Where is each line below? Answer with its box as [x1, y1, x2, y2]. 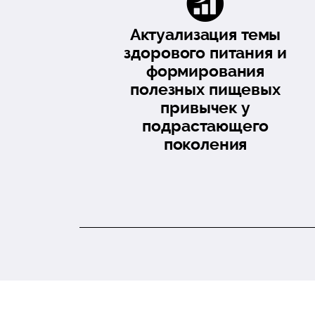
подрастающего [142, 116, 269, 135]
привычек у [160, 98, 250, 117]
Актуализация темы [129, 25, 281, 44]
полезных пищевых [130, 79, 281, 98]
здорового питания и [124, 43, 287, 62]
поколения [163, 134, 247, 153]
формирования [146, 61, 265, 80]
